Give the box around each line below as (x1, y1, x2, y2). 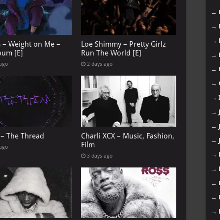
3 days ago (86, 152, 112, 159)
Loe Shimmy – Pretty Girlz (81, 40, 166, 49)
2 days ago (86, 61, 112, 68)
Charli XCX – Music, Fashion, (81, 131, 174, 140)
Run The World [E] (81, 49, 141, 58)
